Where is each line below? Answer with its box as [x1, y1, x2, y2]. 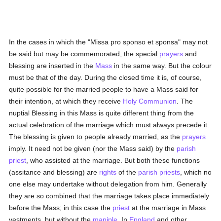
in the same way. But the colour [112, 62, 212, 70]
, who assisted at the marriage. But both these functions [26, 156, 200, 164]
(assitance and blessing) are [9, 168, 100, 176]
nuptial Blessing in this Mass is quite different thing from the [9, 109, 194, 117]
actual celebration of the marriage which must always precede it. [9, 121, 210, 129]
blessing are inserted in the [9, 62, 96, 70]
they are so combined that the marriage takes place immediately [9, 192, 210, 200]
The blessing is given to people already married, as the [9, 133, 183, 141]
